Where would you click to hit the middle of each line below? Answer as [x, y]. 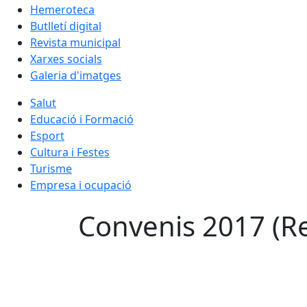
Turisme [51, 168]
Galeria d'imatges [76, 75]
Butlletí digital [66, 26]
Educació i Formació [82, 119]
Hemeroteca [62, 9]
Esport [47, 135]
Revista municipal [75, 42]
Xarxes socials [66, 59]
